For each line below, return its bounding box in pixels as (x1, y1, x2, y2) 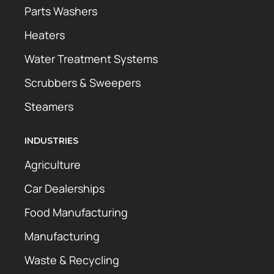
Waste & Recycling (24, 252, 119, 267)
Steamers (24, 98, 73, 114)
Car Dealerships (24, 180, 105, 196)
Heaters (24, 27, 65, 42)
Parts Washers (24, 3, 97, 18)
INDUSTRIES (24, 135, 78, 146)
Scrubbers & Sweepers (24, 75, 141, 90)
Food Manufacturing (24, 204, 128, 220)
